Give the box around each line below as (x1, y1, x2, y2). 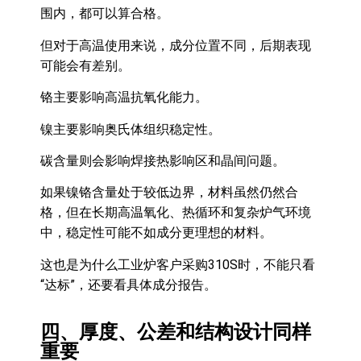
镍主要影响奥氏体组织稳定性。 (40, 121, 221, 137)
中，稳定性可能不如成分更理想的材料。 (40, 225, 272, 241)
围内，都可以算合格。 (40, 6, 169, 22)
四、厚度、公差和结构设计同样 (40, 321, 311, 344)
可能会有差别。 (40, 57, 131, 73)
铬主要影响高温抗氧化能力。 (40, 89, 208, 106)
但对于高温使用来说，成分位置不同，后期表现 (40, 37, 311, 53)
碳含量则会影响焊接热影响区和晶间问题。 (40, 152, 285, 168)
